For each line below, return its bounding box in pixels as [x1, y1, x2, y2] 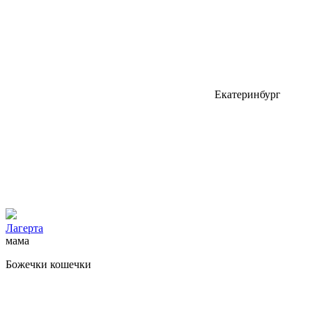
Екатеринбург [214, 88, 281, 100]
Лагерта [6, 221, 43, 234]
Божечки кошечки [6, 258, 91, 270]
